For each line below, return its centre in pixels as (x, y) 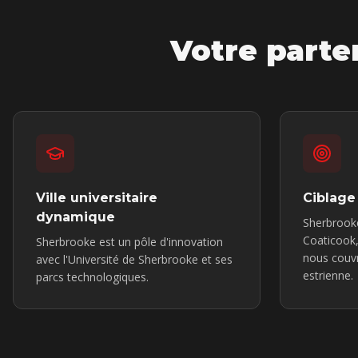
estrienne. (328, 275)
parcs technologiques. (92, 277)
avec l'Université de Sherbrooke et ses (134, 259)
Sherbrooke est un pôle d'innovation (129, 242)
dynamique (76, 217)
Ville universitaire (97, 198)
